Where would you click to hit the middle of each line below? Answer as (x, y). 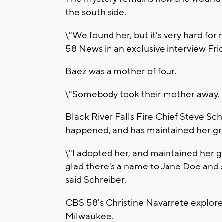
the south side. (97, 12)
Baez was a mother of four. (121, 71)
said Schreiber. (96, 180)
